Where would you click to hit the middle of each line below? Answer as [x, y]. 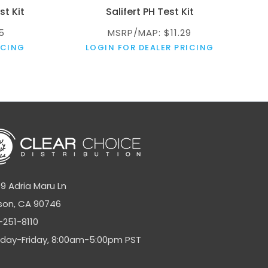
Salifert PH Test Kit [150, 11]
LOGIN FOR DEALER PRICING [150, 47]
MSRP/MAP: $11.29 [150, 32]
